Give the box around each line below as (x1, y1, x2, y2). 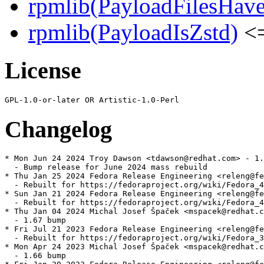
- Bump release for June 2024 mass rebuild (5, 163, 207, 172)
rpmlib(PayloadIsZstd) (28, 19, 238, 45)
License (5, 57, 81, 84)
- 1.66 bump (5, 251, 66, 260)
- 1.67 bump (5, 216, 66, 225)
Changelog (5, 115, 112, 143)
